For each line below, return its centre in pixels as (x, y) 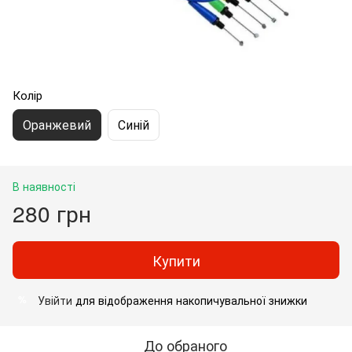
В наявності (44, 186)
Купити (176, 260)
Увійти (55, 300)
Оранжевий (57, 124)
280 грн (52, 213)
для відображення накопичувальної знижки (190, 300)
